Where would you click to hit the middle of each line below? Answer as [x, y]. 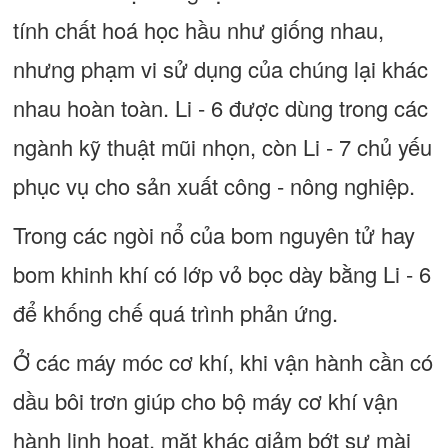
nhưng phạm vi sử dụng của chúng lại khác [220, 68]
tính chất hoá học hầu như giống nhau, [198, 29]
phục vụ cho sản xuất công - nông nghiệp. [213, 185]
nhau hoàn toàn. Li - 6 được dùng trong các [220, 107]
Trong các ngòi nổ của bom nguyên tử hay [213, 234]
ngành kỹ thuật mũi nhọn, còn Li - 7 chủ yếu [222, 146]
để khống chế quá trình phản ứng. [175, 312]
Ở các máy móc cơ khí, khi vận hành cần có [222, 361]
